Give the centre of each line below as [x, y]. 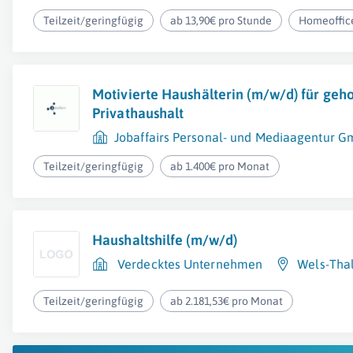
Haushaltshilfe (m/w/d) [165, 240]
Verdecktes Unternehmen [190, 264]
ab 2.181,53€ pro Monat [227, 301]
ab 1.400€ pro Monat [220, 166]
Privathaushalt [138, 113]
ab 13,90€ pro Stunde [221, 20]
